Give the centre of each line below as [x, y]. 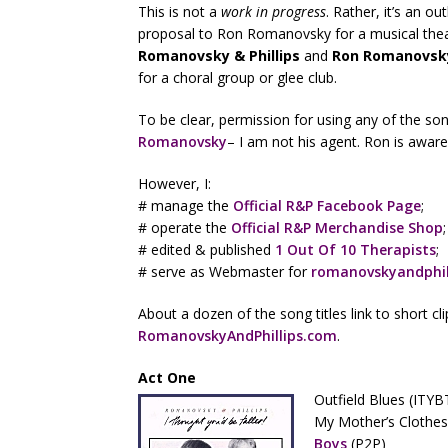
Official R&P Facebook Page [327, 205]
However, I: [174, 183]
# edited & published [206, 249]
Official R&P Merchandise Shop [337, 227]
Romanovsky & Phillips [219, 55]
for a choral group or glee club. [237, 77]
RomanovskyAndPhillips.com [237, 335]
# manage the [185, 205]
